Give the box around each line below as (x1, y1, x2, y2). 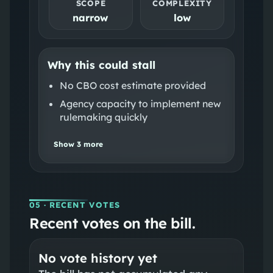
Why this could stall (47, 57, 155, 71)
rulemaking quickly (59, 110, 147, 123)
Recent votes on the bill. (29, 213, 196, 232)
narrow (73, 11, 109, 24)
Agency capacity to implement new (59, 97, 221, 110)
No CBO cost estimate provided (59, 79, 206, 91)
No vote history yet (38, 250, 157, 266)
